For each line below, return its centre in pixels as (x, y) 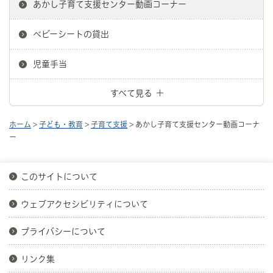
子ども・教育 (61, 124)
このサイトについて (59, 176)
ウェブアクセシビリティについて (84, 204)
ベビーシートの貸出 (71, 34)
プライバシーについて (63, 231)
